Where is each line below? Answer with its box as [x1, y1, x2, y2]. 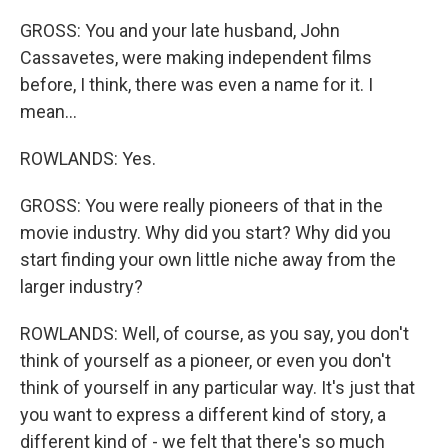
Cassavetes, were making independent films [20, 47, 372, 68]
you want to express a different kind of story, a [20, 404, 386, 425]
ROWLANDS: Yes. [20, 148, 156, 169]
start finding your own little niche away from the [20, 249, 396, 270]
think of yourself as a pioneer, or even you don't [20, 350, 391, 371]
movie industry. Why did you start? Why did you [20, 222, 391, 243]
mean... [20, 101, 77, 122]
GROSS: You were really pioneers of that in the [20, 195, 383, 216]
